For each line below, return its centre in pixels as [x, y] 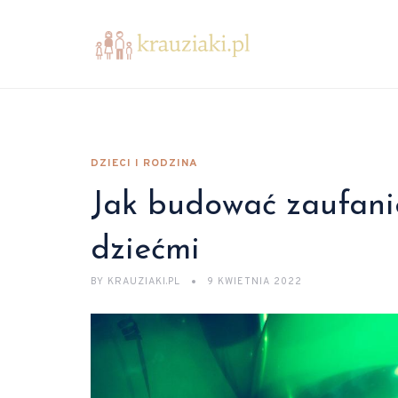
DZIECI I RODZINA [144, 163]
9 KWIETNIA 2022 [255, 282]
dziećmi [145, 251]
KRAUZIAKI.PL [144, 282]
